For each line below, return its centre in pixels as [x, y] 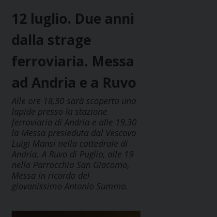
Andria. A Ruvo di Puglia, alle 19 [73, 154]
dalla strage [51, 40]
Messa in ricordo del [51, 176]
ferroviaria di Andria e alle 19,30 [74, 122]
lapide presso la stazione [59, 112]
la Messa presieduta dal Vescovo [74, 133]
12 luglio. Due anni [73, 19]
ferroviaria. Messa [73, 61]
